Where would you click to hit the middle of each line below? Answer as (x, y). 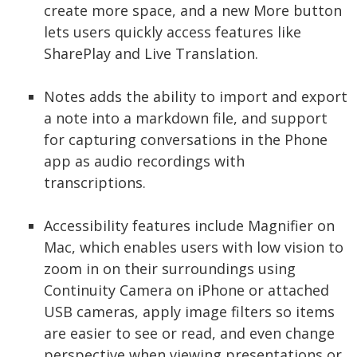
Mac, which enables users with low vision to (194, 247)
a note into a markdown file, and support (186, 118)
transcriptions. (95, 182)
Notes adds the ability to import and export (196, 96)
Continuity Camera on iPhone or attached (186, 290)
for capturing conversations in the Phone (186, 139)
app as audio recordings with (144, 161)
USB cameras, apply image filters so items (189, 311)
